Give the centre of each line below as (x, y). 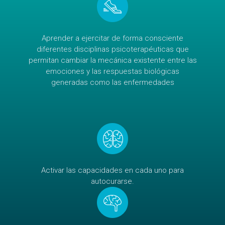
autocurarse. (113, 181)
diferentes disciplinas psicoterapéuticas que (113, 49)
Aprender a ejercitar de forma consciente (113, 38)
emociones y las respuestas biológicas (113, 71)
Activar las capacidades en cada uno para (113, 170)
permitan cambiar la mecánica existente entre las (113, 60)
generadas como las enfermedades (113, 82)
